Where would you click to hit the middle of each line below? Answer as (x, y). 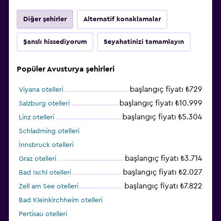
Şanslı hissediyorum (55, 42)
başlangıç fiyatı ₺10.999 (161, 103)
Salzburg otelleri (44, 103)
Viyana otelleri (41, 90)
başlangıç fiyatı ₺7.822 (163, 186)
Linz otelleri (37, 117)
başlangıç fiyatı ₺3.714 (164, 158)
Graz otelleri (37, 159)
